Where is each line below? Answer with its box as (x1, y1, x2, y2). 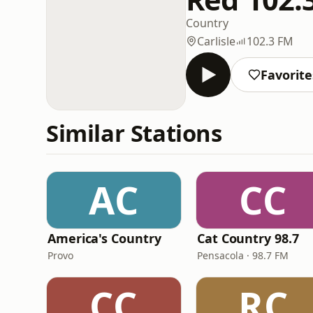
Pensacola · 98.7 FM (197, 249, 289, 262)
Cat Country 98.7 (197, 230, 299, 247)
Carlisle (197, 33, 235, 49)
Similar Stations (46, 117, 222, 149)
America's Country (48, 230, 161, 247)
